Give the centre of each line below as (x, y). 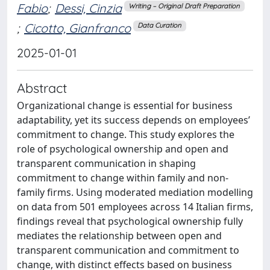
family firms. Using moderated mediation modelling (135, 192)
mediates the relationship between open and (119, 235)
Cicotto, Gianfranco (77, 28)
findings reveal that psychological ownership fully (130, 221)
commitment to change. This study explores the (126, 134)
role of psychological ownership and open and (123, 149)
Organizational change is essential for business (125, 105)
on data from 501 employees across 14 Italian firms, (135, 206)
